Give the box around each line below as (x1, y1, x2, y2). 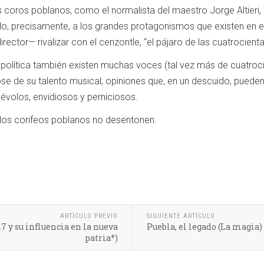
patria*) (84, 232, 118, 243)
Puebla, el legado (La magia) (146, 221, 262, 232)
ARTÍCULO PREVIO (60, 212, 118, 220)
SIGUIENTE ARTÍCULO (146, 212, 215, 220)
